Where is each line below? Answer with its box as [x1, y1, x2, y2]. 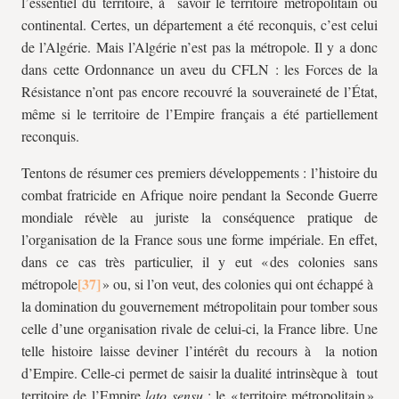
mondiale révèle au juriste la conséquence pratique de [21, 208, 378, 226]
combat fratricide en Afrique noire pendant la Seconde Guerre [21, 185, 378, 204]
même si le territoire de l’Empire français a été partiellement [21, 104, 378, 123]
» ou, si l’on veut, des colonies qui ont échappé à [101, 274, 378, 293]
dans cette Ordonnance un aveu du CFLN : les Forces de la [21, 60, 378, 78]
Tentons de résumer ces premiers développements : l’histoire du [21, 163, 378, 182]
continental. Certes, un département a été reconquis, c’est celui [21, 15, 378, 34]
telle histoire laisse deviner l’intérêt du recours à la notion [21, 341, 378, 360]
